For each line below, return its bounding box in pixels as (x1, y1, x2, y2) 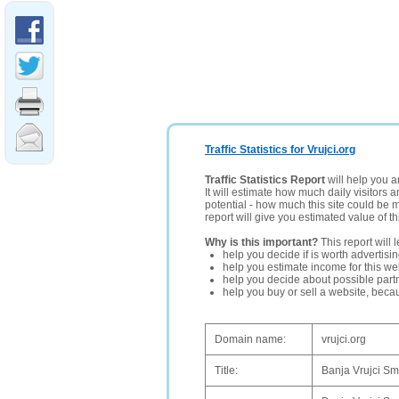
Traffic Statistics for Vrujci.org (205, 143, 355, 156)
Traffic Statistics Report (205, 174, 325, 186)
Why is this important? (205, 236, 318, 248)
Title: (215, 364, 238, 377)
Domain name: (215, 333, 286, 346)
